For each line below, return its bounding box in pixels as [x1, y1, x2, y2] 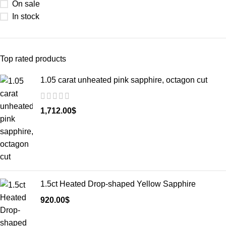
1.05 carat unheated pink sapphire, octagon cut [40, 76, 207, 84]
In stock [12, 12, 39, 21]
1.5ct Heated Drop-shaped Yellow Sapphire [40, 180, 196, 188]
